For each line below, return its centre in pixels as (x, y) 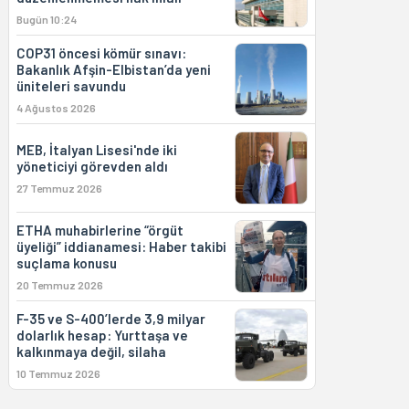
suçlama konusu (66, 263)
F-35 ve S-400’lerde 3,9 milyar (110, 319)
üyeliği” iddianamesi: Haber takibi (121, 246)
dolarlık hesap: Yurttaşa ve (102, 335)
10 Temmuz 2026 (58, 373)
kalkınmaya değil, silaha (91, 351)
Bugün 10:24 (46, 19)
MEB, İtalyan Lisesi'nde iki (96, 150)
